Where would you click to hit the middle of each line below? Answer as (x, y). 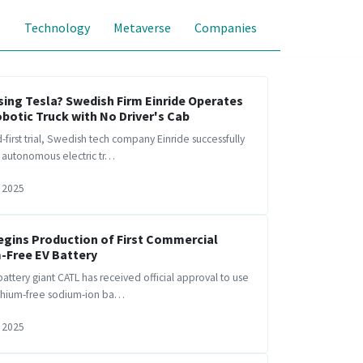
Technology (58, 28)
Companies (225, 28)
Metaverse (142, 28)
